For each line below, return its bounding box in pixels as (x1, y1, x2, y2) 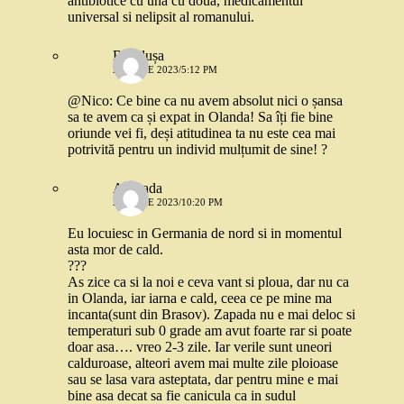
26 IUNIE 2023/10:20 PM (113, 197, 223, 208)
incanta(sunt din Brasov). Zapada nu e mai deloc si (68, 307, 355, 323)
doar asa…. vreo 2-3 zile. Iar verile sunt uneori (68, 339, 332, 355)
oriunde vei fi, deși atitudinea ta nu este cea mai (68, 125, 335, 142)
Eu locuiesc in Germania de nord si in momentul (68, 225, 342, 242)
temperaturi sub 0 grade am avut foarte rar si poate (68, 323, 352, 339)
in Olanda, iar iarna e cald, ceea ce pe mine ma (68, 290, 332, 307)
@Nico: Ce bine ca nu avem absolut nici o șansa (68, 93, 343, 109)
